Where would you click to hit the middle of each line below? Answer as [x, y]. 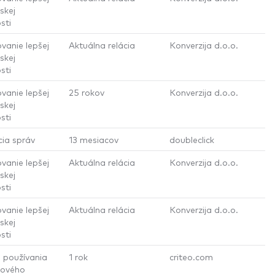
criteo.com [191, 256]
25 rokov [87, 92]
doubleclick [192, 139]
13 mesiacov [94, 139]
